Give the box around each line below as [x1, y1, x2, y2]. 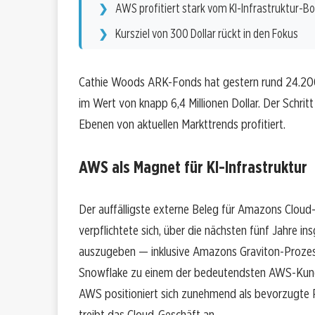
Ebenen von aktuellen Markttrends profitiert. [79, 116, 285, 133]
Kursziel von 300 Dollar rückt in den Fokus [115, 26, 298, 41]
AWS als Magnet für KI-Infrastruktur [79, 157, 307, 178]
